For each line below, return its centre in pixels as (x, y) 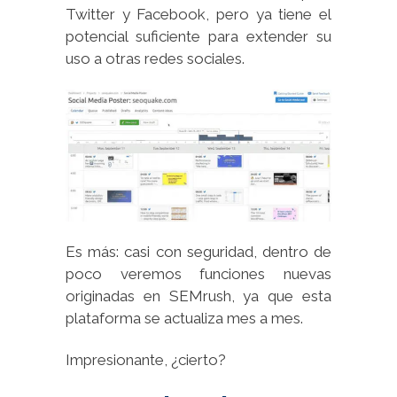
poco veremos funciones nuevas (198, 273)
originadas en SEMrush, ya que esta (198, 296)
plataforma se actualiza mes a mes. (184, 318)
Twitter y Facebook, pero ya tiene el (198, 15)
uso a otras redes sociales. (155, 59)
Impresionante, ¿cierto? (146, 359)
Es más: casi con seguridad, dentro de (198, 251)
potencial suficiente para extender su (198, 37)
